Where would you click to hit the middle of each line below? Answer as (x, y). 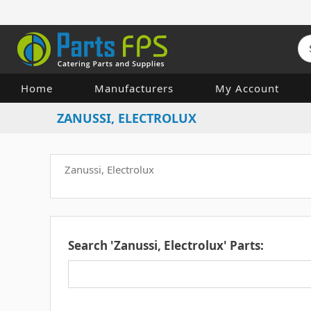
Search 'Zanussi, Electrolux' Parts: (166, 245)
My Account (247, 88)
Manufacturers (134, 88)
